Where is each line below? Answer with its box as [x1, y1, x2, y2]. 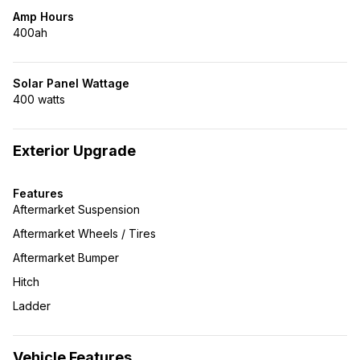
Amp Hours [13, 10, 74, 23]
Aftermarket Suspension [13, 202, 140, 216]
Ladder [13, 299, 51, 313]
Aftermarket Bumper [13, 251, 119, 264]
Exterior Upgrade [13, 142, 136, 159]
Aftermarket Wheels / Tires [13, 227, 156, 240]
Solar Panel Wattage [13, 76, 129, 90]
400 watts [13, 92, 65, 106]
